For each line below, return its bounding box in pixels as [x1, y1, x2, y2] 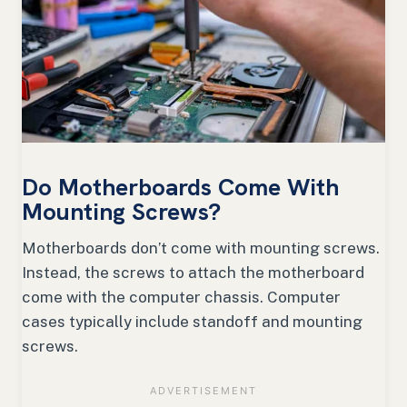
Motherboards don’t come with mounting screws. [22, 239, 380, 258]
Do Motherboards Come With [22, 172, 339, 203]
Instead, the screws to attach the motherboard [22, 263, 364, 283]
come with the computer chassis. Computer [22, 288, 341, 307]
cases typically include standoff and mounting [22, 313, 362, 332]
